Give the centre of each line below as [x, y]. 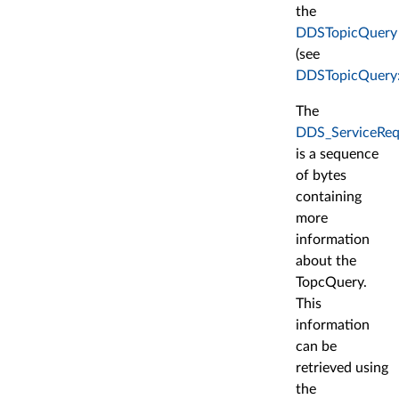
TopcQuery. [331, 283]
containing [329, 197]
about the [326, 261]
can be [316, 347]
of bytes [321, 176]
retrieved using [342, 368]
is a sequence [337, 155]
